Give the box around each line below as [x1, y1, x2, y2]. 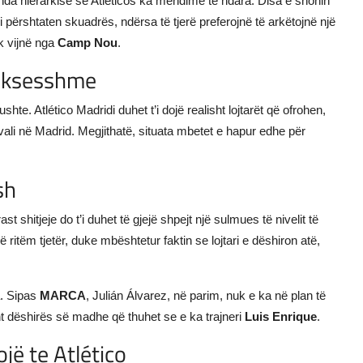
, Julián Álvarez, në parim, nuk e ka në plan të [86, 288, 326, 302]
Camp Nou [58, 35, 117, 49]
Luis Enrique [245, 309, 317, 323]
